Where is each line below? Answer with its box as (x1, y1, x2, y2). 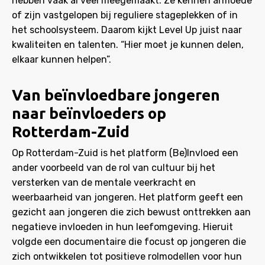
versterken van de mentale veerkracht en (12, 177, 196, 188)
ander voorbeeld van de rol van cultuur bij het (12, 162, 215, 173)
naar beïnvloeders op (12, 105, 166, 122)
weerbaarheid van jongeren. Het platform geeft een (12, 192, 243, 203)
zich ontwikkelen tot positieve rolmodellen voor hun (12, 251, 242, 262)
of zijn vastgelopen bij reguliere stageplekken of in (12, 9, 238, 21)
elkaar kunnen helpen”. (12, 54, 111, 65)
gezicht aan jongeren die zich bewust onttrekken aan (12, 206, 251, 218)
